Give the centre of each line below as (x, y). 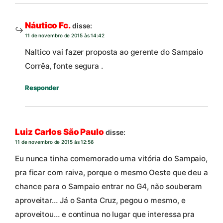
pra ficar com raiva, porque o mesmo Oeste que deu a (111, 173)
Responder (42, 88)
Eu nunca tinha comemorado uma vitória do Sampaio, (111, 159)
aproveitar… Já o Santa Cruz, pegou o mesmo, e (100, 201)
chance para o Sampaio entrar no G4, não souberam (109, 187)
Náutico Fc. (48, 25)
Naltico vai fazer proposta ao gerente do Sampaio (114, 52)
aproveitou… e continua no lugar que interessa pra (105, 215)
